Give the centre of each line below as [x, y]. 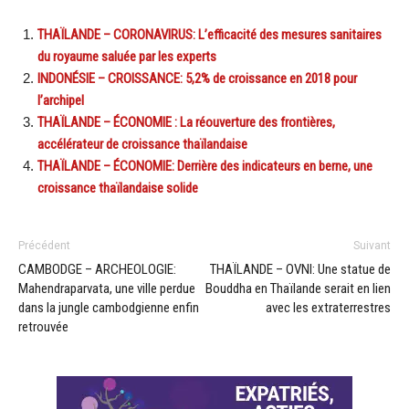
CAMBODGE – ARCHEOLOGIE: [97, 269]
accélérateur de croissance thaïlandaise [142, 144]
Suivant [372, 246]
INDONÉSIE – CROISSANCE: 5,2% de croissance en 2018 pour [197, 79]
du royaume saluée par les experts [127, 57]
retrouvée [43, 327]
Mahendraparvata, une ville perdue [107, 288]
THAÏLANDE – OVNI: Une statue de [300, 269]
